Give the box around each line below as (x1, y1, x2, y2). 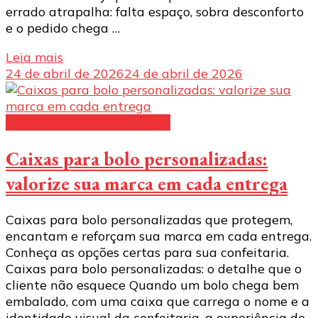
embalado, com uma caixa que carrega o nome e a (6, 293, 309, 310)
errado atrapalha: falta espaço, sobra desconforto (6, 3, 304, 20)
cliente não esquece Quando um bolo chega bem (6, 277, 299, 294)
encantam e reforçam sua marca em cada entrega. (6, 228, 312, 245)
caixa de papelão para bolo (6, 114, 170, 131)
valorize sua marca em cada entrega (6, 170, 287, 196)
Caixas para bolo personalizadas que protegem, (6, 212, 292, 229)
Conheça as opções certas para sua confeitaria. (6, 244, 289, 261)
